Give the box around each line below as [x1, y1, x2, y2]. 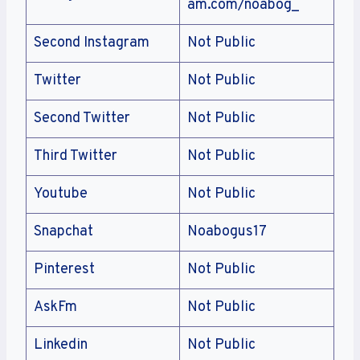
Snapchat [34, 223, 93, 242]
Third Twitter [34, 147, 117, 166]
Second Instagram [34, 34, 149, 53]
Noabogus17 [187, 223, 267, 242]
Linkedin [34, 336, 88, 355]
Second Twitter [34, 109, 130, 129]
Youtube [34, 185, 88, 204]
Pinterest [34, 260, 95, 280]
